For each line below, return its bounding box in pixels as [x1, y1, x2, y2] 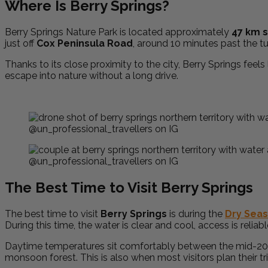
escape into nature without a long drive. [5, 69, 178, 81]
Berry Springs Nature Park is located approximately [5, 26, 232, 38]
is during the [167, 208, 225, 220]
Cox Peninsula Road [36, 37, 133, 49]
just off [5, 37, 36, 49]
